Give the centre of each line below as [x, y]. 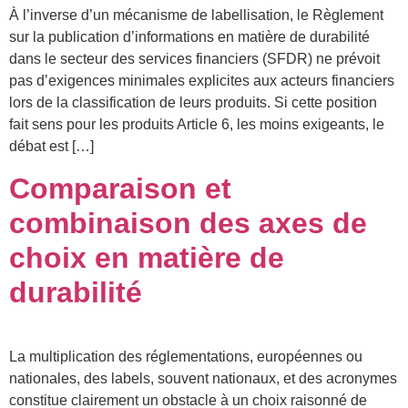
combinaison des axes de [188, 223]
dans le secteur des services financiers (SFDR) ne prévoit [194, 59]
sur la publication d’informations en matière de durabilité [189, 37]
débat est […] [51, 147]
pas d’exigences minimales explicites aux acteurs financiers [202, 81]
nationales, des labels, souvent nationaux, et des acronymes [203, 378]
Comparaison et [120, 188]
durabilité [76, 292]
